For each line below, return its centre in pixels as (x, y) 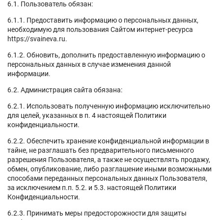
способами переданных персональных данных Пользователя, (107, 178)
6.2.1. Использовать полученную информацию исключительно (109, 106)
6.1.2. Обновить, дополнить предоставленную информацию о (106, 55)
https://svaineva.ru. (37, 39)
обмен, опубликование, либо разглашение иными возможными (110, 169)
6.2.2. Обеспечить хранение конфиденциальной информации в (108, 141)
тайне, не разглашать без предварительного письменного (101, 150)
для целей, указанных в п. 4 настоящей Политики (87, 115)
